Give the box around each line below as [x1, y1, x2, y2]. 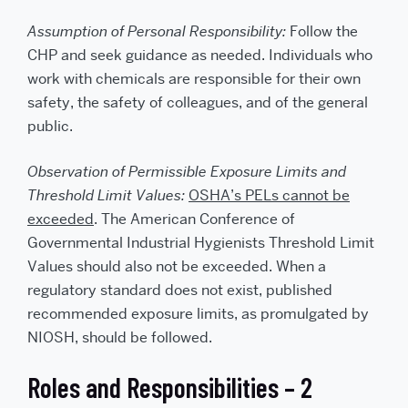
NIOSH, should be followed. [27, 328, 212, 347]
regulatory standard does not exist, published [27, 280, 332, 300]
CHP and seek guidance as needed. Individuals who [27, 46, 372, 65]
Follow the [290, 22, 358, 41]
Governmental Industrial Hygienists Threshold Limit [27, 233, 374, 252]
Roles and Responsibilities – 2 [27, 371, 312, 403]
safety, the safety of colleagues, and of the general [27, 93, 368, 112]
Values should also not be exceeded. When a [27, 257, 326, 276]
